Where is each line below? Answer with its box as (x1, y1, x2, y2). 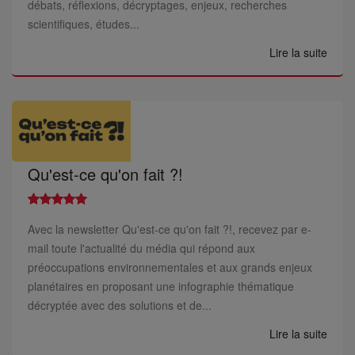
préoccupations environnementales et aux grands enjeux (28, 259, 312, 275)
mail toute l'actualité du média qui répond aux (28, 240, 255, 256)
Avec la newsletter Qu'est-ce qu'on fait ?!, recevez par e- (28, 221, 311, 237)
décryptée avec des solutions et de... (28, 297, 212, 313)
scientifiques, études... (28, 16, 139, 32)
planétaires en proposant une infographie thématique (28, 278, 294, 294)
